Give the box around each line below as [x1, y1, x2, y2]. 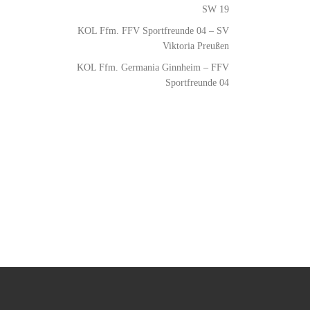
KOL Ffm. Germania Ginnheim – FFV [77, 61, 229, 73]
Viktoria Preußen [163, 39, 229, 51]
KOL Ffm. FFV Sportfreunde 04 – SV [77, 24, 229, 36]
